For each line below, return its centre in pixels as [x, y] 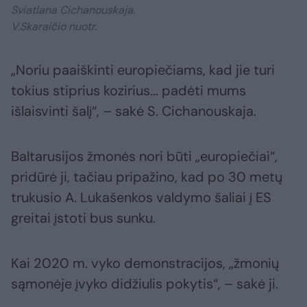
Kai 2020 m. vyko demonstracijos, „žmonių [145, 263]
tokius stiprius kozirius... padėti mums [128, 91]
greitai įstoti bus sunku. [83, 218]
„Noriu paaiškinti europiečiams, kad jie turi [143, 70]
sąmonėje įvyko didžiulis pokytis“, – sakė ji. [145, 284]
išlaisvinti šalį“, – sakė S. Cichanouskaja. [134, 111]
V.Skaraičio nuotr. [54, 27]
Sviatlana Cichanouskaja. [73, 10]
